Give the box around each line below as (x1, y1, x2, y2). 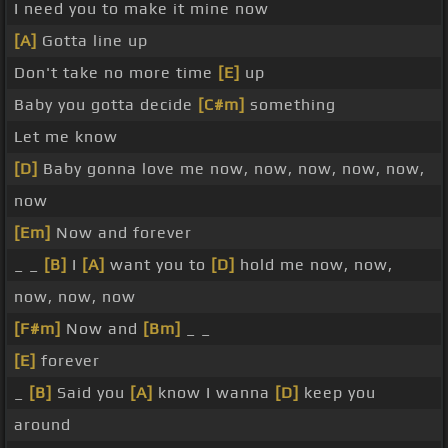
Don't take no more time (14, 63, 218, 83)
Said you (52, 383, 130, 403)
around (14, 415, 71, 435)
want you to (105, 255, 211, 275)
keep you (299, 383, 376, 403)
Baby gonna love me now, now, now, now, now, (38, 159, 425, 179)
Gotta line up (37, 31, 148, 51)
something (245, 95, 336, 115)
